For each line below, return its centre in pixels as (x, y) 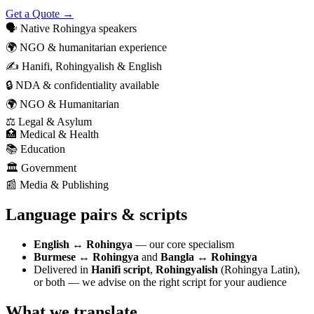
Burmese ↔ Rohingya (86, 257)
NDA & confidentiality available (87, 85)
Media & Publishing (64, 184)
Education (43, 149)
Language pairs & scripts (96, 214)
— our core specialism (183, 244)
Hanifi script (121, 269)
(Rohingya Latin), (259, 269)
